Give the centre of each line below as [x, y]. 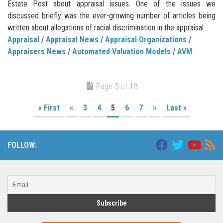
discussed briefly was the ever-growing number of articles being [111, 16]
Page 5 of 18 [117, 86]
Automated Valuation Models [121, 52]
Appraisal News [72, 40]
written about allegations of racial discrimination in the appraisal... [108, 28]
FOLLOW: [22, 145]
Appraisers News [37, 52]
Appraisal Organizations [146, 40]
